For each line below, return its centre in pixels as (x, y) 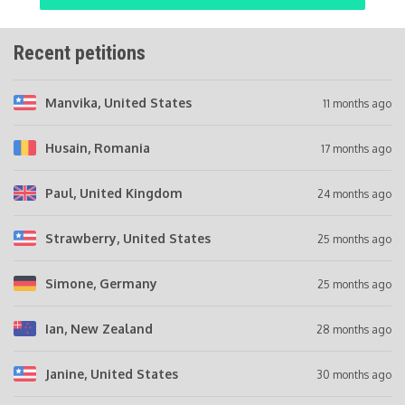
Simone (69, 283)
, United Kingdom (128, 193)
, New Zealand (108, 328)
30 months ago (354, 374)
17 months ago (356, 148)
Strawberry (81, 238)
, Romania (119, 147)
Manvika (71, 102)
